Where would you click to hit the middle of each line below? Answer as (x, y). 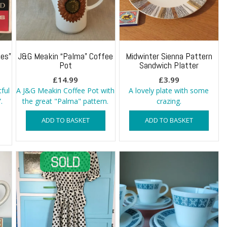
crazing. (169, 101)
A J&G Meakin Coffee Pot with (66, 90)
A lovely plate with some (169, 90)
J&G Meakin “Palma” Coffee (66, 56)
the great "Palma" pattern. (66, 101)
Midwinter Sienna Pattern (169, 56)
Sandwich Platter (169, 65)
